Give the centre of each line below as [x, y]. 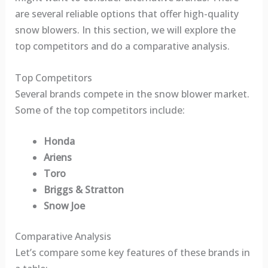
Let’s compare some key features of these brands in [132, 253]
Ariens [57, 158]
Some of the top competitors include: [100, 110]
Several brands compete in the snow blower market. [132, 94]
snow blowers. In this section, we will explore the [125, 30]
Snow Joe [64, 206]
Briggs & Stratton [83, 190]
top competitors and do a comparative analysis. [122, 46]
